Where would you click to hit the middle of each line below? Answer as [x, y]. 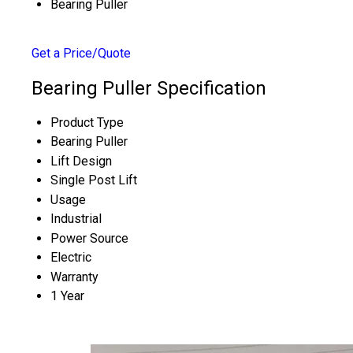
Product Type [87, 122]
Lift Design [81, 161]
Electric [71, 257]
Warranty [74, 277]
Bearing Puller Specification [149, 88]
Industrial [76, 218]
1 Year [67, 295]
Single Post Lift [94, 180]
